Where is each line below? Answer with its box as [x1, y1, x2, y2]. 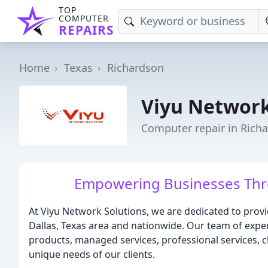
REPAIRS [59, 22, 114, 38]
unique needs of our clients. [29, 248, 155, 261]
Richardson [107, 60, 164, 75]
